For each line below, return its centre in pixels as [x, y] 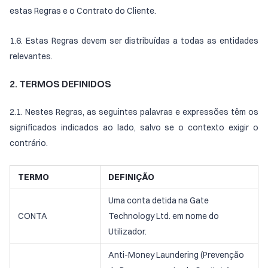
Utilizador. [127, 232]
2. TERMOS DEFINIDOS [60, 84]
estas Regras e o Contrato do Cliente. [83, 11]
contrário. [29, 143]
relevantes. [31, 56]
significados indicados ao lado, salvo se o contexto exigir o [134, 127]
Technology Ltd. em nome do [164, 216]
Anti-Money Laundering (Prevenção [176, 255]
